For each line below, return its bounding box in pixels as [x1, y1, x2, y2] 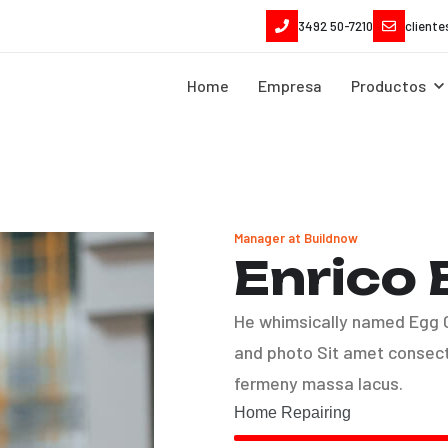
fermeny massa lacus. [234, 372, 403, 394]
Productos [351, 76, 427, 95]
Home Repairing [234, 403, 351, 421]
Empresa [258, 76, 323, 95]
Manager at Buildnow [234, 230, 358, 246]
